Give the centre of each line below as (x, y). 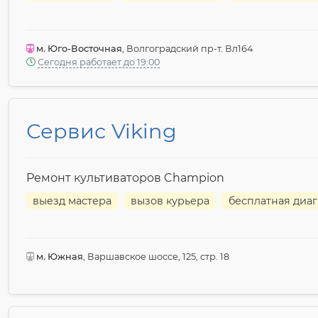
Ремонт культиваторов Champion (125, 177)
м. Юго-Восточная (78, 48)
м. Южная (59, 256)
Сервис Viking (102, 131)
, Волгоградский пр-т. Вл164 (187, 48)
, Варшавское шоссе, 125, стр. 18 (156, 256)
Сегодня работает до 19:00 (99, 62)
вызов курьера (170, 201)
